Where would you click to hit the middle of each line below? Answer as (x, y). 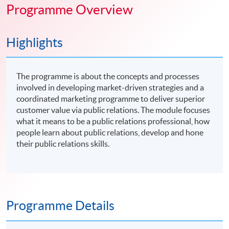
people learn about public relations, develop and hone (110, 133)
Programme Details (60, 206)
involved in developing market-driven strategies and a (110, 88)
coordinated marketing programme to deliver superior (111, 99)
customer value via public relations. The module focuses (113, 110)
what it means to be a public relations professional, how (113, 121)
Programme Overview (70, 10)
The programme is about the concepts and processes (108, 76)
